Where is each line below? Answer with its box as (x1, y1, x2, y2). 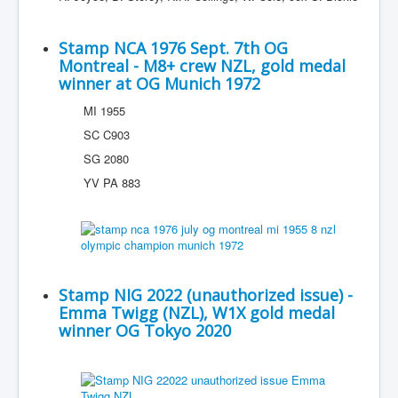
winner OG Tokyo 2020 (59, 320, 231, 341)
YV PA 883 (59, 174, 140, 191)
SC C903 (59, 126, 130, 143)
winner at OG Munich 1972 (59, 73, 260, 94)
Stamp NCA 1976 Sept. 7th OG (59, 37, 288, 59)
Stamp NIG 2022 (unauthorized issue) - (59, 284, 353, 306)
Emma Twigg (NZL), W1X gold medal (59, 302, 335, 323)
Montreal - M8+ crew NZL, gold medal (59, 55, 346, 76)
